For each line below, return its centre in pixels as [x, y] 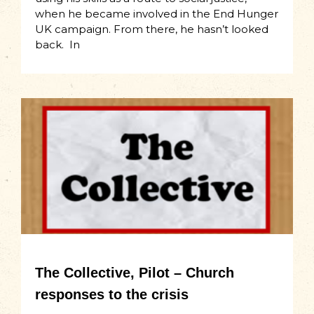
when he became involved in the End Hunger [157, 14]
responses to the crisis [112, 295]
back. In [57, 45]
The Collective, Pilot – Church [135, 273]
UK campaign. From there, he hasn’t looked [152, 29]
